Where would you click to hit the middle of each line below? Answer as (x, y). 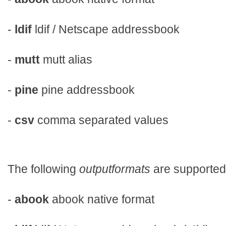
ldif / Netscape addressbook (106, 30)
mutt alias (66, 60)
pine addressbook (87, 90)
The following (43, 169)
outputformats (115, 169)
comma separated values (101, 120)
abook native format (102, 199)
